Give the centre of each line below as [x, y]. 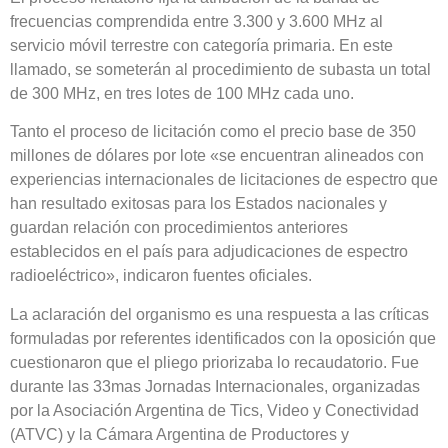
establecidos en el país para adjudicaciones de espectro [209, 252]
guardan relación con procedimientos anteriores [179, 228]
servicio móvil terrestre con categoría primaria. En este [201, 45]
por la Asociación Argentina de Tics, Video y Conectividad [214, 410]
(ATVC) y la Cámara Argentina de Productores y [179, 434]
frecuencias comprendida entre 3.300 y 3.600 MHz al [196, 21]
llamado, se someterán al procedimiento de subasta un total [220, 69]
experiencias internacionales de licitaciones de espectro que [224, 180]
